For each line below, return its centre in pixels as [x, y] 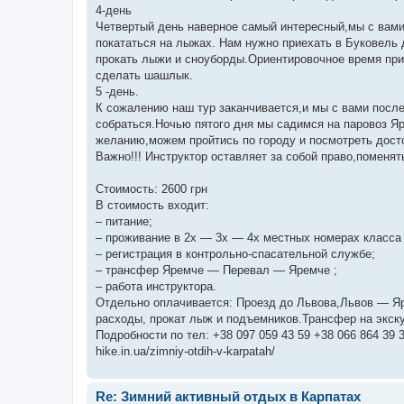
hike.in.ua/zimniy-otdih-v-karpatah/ [185, 351]
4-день [114, 10]
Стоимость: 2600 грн [151, 188]
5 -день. [117, 91]
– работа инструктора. [156, 286]
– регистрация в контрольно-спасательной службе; [235, 253]
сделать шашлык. [144, 75]
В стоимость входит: [152, 205]
